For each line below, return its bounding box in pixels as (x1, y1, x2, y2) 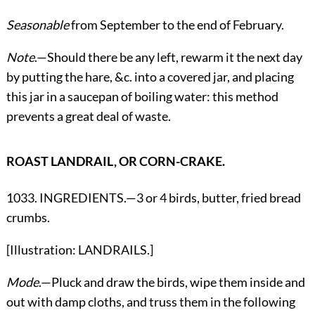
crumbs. (6, 210, 50, 226)
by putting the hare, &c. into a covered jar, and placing (6, 69, 294, 85)
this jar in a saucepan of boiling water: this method (6, 89, 278, 105)
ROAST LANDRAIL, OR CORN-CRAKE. (6, 153, 225, 169)
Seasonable (6, 17, 69, 33)
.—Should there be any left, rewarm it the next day (34, 49, 302, 65)
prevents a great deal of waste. (6, 108, 171, 124)
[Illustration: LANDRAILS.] (6, 242, 153, 258)
